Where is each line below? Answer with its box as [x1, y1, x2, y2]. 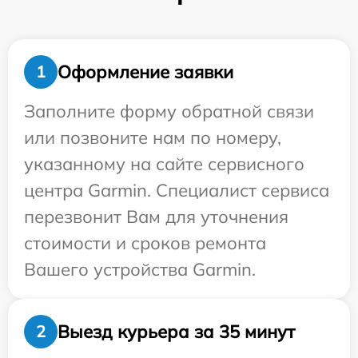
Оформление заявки [58, 60, 233, 83]
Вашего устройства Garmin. [24, 258, 256, 280]
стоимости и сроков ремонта [24, 232, 266, 254]
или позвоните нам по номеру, [24, 126, 281, 149]
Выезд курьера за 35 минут [58, 320, 295, 343]
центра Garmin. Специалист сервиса [24, 179, 329, 201]
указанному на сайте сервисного [24, 153, 304, 175]
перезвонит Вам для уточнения [24, 205, 288, 228]
